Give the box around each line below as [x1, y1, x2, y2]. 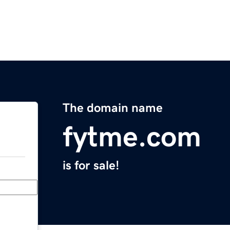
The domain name [63, 102, 163, 114]
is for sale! [63, 159, 119, 172]
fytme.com [63, 122, 201, 151]
